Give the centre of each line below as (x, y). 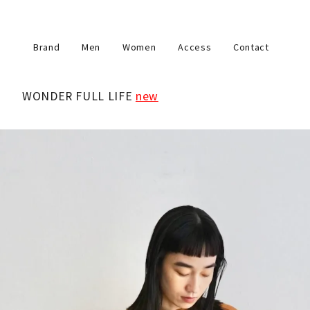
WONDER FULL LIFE (79, 96)
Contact (251, 47)
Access (195, 47)
